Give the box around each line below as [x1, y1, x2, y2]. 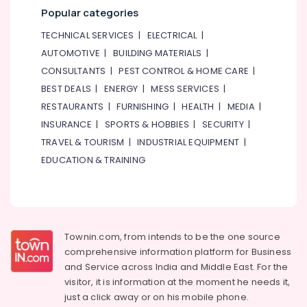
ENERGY [104, 82, 138, 95]
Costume [10, 140, 51, 151]
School [10, 78, 41, 90]
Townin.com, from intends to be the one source [64, 230, 280, 243]
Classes [10, 229, 46, 241]
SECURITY [202, 118, 244, 131]
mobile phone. [182, 291, 249, 304]
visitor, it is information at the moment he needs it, [64, 275, 291, 288]
